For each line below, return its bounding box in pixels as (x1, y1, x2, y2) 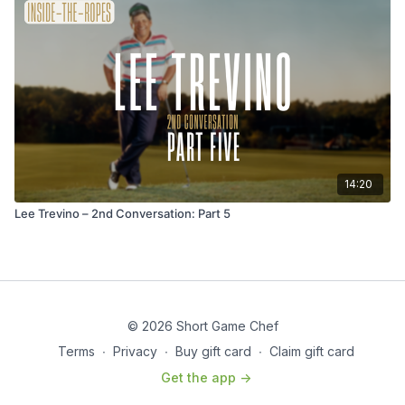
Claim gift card (269, 344, 354, 359)
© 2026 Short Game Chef (127, 318, 278, 334)
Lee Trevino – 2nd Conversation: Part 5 (14, 205, 231, 221)
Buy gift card (175, 344, 251, 359)
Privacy (113, 344, 157, 359)
